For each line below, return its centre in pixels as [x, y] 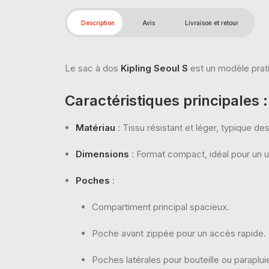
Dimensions [102, 154]
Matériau [95, 128]
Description [98, 23]
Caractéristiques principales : [166, 101]
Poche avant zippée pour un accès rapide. [179, 233]
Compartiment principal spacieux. [161, 207]
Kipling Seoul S [154, 68]
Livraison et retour [212, 23]
